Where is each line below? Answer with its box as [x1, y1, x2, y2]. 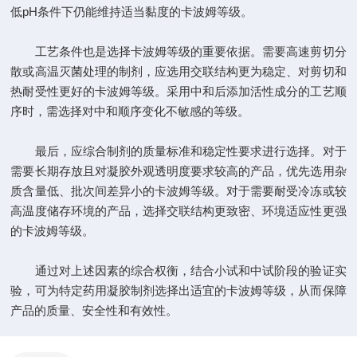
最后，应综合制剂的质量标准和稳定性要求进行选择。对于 [10, 144, 347, 158]
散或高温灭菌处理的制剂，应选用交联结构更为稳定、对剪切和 [10, 65, 347, 78]
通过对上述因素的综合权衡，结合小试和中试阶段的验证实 [10, 264, 347, 277]
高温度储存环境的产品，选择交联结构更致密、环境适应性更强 [10, 204, 347, 218]
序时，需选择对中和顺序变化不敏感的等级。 [10, 104, 250, 118]
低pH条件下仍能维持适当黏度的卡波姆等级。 [10, 5, 253, 18]
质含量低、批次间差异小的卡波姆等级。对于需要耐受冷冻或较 [10, 184, 347, 198]
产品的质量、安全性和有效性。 [10, 304, 178, 317]
